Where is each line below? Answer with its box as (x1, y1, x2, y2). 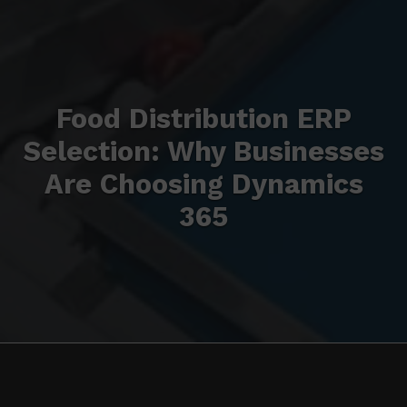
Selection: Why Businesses (23, 135, 384, 168)
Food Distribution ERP (55, 103, 352, 135)
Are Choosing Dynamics (44, 168, 363, 201)
